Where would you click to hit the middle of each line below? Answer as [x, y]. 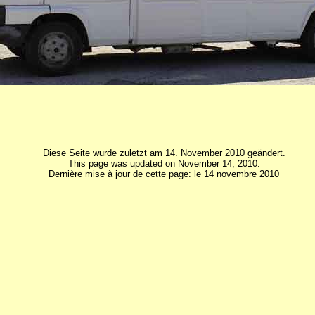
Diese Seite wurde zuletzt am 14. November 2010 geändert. [164, 153]
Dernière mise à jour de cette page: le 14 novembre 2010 [164, 174]
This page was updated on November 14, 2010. [164, 164]
